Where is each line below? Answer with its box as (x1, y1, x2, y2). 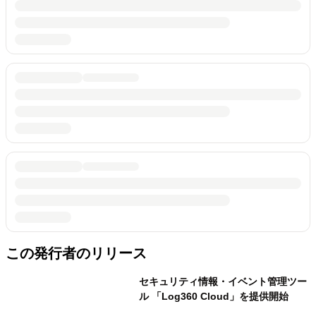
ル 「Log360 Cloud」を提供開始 (138, 291, 288, 303)
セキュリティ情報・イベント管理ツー (138, 276, 307, 288)
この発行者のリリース (6, 245, 147, 262)
